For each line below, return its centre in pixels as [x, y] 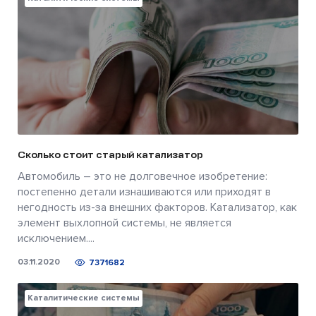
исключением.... [56, 238]
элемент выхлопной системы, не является [124, 223]
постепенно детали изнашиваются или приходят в [144, 192]
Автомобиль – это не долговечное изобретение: [142, 176]
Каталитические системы [84, 298]
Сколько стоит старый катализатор [110, 154]
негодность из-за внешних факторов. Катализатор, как [157, 207]
